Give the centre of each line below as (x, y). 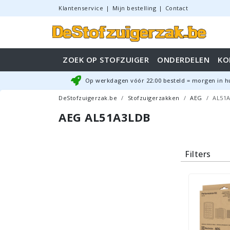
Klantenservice (81, 8)
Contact (176, 8)
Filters (198, 154)
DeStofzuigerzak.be (88, 98)
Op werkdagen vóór (116, 80)
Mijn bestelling (134, 8)
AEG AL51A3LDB (105, 117)
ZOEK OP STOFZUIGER (106, 60)
